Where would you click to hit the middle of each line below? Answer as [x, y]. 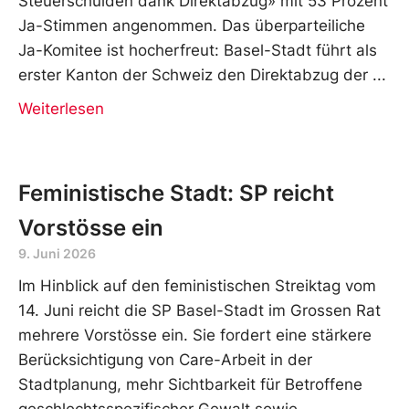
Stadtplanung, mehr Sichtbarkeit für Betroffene [190, 384]
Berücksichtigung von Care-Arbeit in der [165, 359]
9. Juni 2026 [57, 253]
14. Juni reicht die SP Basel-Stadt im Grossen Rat [199, 310]
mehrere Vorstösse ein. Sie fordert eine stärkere [195, 335]
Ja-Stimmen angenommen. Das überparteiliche [192, 25]
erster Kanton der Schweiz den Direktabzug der [193, 74]
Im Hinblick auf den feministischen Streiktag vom [197, 285]
